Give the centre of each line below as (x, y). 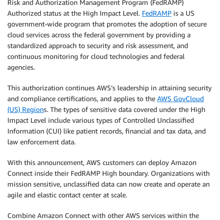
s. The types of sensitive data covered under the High (124, 109)
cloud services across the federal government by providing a (99, 35)
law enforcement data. (41, 142)
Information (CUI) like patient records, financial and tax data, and (107, 131)
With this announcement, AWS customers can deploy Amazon (102, 162)
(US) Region (26, 109)
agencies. (21, 67)
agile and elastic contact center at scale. (67, 195)
